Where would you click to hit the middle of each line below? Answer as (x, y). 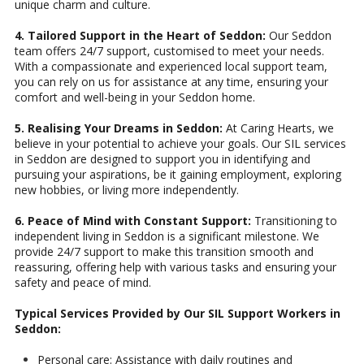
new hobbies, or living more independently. (127, 190)
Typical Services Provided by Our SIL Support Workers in (178, 314)
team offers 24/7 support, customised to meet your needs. (169, 51)
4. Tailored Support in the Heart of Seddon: (140, 36)
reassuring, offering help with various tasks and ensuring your (175, 267)
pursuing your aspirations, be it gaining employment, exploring (178, 175)
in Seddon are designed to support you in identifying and (162, 159)
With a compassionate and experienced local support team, (171, 67)
